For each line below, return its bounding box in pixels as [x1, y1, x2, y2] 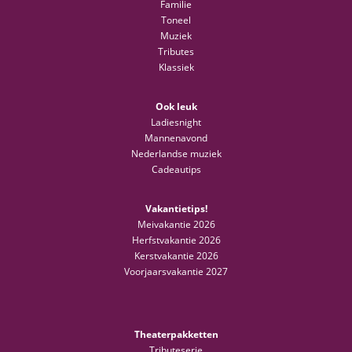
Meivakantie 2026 [137, 218, 215, 232]
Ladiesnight [151, 115, 201, 130]
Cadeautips [151, 163, 201, 177]
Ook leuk [155, 100, 197, 114]
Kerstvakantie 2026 [134, 249, 218, 263]
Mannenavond [145, 131, 207, 145]
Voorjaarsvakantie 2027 [124, 265, 228, 279]
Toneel [161, 13, 191, 27]
